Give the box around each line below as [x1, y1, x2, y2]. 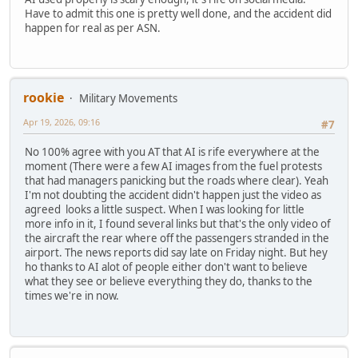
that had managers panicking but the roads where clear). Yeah [25, 173, 328, 189]
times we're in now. [25, 288, 119, 304]
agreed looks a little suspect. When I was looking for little [25, 202, 304, 217]
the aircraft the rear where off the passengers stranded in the [25, 231, 329, 246]
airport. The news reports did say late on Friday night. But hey [25, 245, 328, 261]
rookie [23, 88, 64, 106]
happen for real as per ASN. [25, 20, 161, 35]
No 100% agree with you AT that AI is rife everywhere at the [25, 145, 320, 160]
